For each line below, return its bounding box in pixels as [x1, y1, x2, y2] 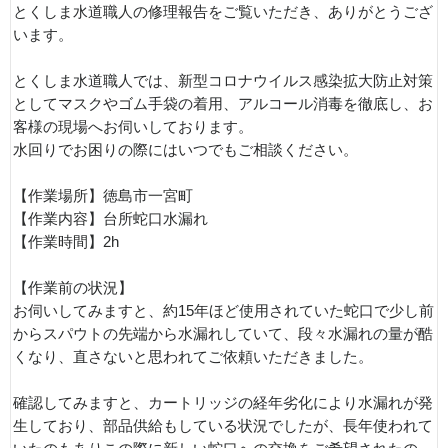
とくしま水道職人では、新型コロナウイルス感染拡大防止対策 [13, 73, 433, 89]
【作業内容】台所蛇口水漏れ [13, 211, 208, 227]
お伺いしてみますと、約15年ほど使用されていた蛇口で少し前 [13, 303, 434, 319]
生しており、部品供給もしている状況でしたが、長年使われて [13, 418, 433, 434]
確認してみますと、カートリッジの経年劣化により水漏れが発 [13, 395, 433, 411]
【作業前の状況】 [13, 280, 133, 296]
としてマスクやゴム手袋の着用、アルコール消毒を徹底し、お [13, 96, 433, 112]
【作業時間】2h [13, 234, 119, 250]
